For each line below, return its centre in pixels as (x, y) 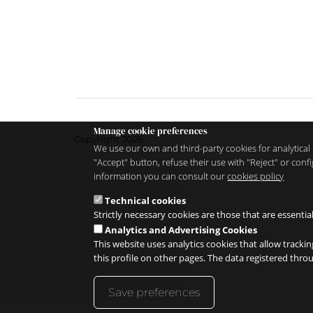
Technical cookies (146, 201)
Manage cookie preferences (151, 131)
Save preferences (154, 292)
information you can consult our (161, 176)
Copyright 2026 (109, 139)
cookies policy (256, 176)
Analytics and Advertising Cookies (181, 230)
